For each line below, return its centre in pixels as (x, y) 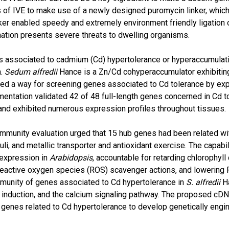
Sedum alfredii (31, 72)
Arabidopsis (71, 158)
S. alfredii (203, 182)
